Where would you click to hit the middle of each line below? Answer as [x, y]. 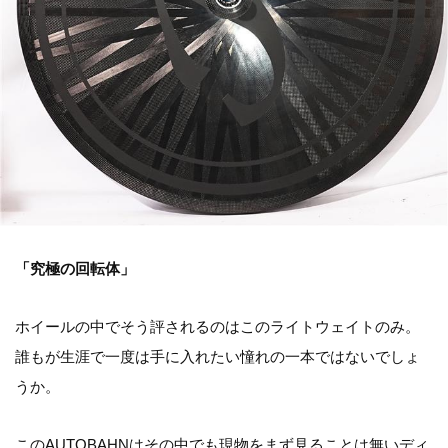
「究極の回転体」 [75, 268]
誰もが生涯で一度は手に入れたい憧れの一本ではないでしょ [217, 356]
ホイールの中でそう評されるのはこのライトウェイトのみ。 [217, 326]
